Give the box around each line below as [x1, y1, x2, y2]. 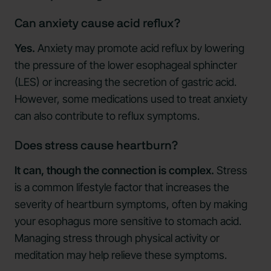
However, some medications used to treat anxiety [15, 92, 247, 105]
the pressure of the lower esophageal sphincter [15, 58, 237, 71]
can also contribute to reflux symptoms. [15, 109, 200, 122]
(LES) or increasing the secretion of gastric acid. [15, 75, 237, 88]
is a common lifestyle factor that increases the [15, 180, 229, 194]
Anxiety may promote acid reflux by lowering [35, 41, 244, 54]
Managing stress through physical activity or [15, 231, 220, 244]
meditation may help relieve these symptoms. [15, 248, 227, 261]
